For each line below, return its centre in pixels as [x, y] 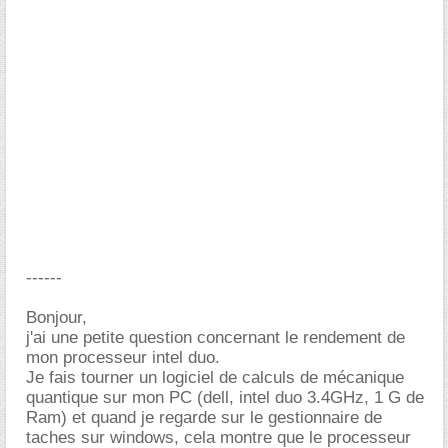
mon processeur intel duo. [123, 357]
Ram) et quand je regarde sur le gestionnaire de [204, 417]
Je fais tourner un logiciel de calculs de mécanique [215, 377]
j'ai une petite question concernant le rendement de [215, 337]
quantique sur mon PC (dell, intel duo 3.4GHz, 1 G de [225, 397]
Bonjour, [56, 317]
